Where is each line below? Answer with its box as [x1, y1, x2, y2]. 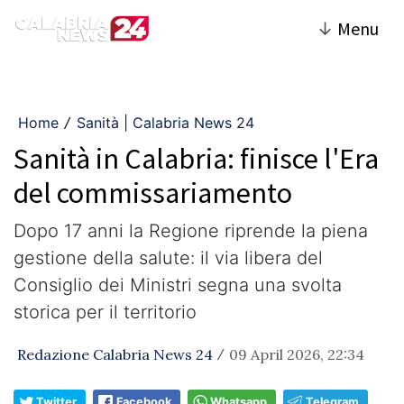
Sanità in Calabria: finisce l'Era [14, 141, 379, 177]
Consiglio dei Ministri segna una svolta [14, 274, 342, 296]
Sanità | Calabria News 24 [77, 114, 254, 132]
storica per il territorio [14, 301, 197, 323]
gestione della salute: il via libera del [14, 247, 323, 269]
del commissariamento [14, 175, 292, 211]
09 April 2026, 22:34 [229, 345, 364, 363]
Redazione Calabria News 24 [17, 345, 213, 363]
